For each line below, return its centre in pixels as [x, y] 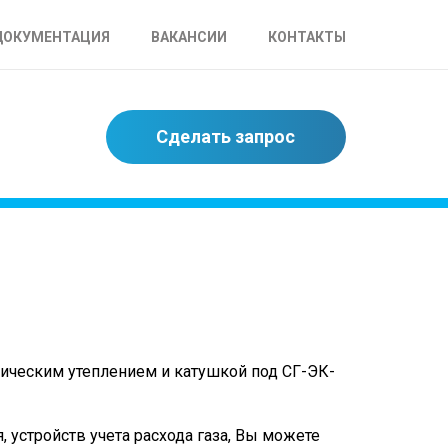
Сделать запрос [226, 136]
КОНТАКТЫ [306, 37]
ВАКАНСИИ [188, 37]
